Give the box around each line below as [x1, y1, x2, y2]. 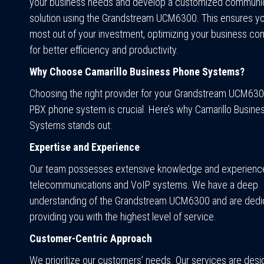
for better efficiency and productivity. [29, 43, 179, 56]
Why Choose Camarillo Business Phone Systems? [29, 65, 245, 78]
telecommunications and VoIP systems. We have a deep [29, 178, 258, 191]
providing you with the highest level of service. [29, 210, 216, 223]
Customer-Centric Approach [29, 232, 152, 245]
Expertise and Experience [29, 140, 140, 153]
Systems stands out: [29, 118, 112, 131]
